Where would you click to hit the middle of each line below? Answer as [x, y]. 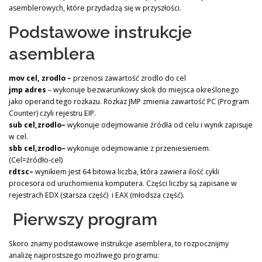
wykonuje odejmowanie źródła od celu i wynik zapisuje [160, 125]
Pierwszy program [83, 220]
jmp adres [28, 89]
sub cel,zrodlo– [38, 125]
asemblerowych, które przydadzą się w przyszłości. [95, 8]
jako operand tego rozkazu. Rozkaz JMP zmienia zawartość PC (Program [129, 101]
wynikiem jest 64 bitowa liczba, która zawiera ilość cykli [127, 171]
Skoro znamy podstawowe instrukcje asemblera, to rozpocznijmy [119, 244]
